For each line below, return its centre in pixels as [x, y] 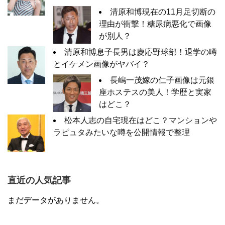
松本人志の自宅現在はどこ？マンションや [141, 120]
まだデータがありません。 [56, 200]
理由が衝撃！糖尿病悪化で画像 [155, 24]
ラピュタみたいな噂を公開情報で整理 [122, 132]
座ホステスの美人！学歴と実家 [155, 92]
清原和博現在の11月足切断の [163, 12]
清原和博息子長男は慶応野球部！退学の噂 [141, 52]
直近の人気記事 [39, 180]
